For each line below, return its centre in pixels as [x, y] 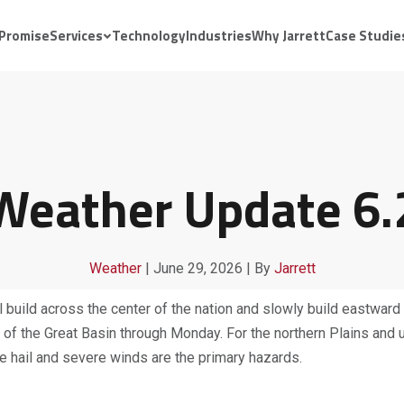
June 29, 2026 [197, 268]
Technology [149, 35]
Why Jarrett [289, 35]
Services [76, 35]
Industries [219, 35]
